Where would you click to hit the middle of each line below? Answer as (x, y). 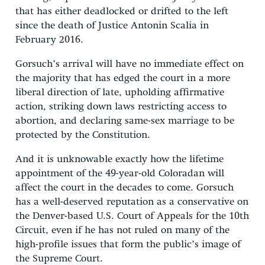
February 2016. (49, 40)
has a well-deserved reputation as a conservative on (132, 202)
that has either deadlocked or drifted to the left (122, 11)
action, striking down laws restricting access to (121, 106)
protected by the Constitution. (83, 135)
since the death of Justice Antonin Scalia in (112, 25)
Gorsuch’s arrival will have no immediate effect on (130, 64)
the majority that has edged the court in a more (123, 78)
